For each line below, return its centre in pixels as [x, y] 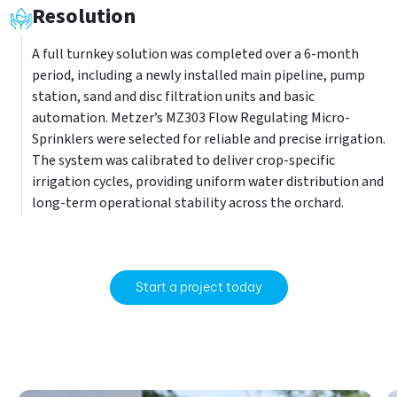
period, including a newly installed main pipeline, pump [198, 75]
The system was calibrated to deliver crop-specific [183, 160]
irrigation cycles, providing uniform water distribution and [208, 182]
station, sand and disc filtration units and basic [173, 97]
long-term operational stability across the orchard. [188, 203]
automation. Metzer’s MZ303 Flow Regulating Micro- [191, 118]
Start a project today [198, 287]
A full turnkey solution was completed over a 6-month [195, 54]
